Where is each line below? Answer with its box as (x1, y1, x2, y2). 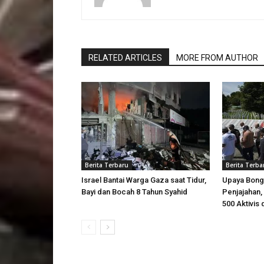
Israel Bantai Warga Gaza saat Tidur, (81, 176, 206, 184)
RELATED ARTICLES (88, 53, 162, 62)
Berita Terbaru (85, 161, 128, 169)
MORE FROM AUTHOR (176, 53, 258, 62)
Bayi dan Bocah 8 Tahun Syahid (81, 187, 187, 196)
